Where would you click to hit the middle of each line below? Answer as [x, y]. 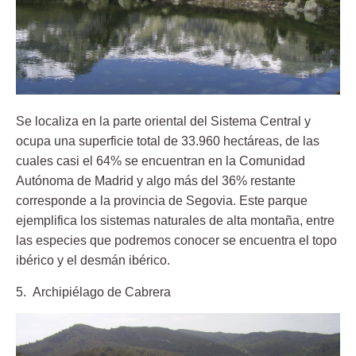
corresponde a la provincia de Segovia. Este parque [162, 201]
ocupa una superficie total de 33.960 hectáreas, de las [168, 141]
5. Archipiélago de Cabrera [93, 292]
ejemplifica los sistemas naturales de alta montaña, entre [175, 221]
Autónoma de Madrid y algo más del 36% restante [156, 181]
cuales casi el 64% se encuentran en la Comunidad [161, 161]
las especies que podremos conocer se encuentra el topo [176, 241]
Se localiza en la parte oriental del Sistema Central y [163, 122]
